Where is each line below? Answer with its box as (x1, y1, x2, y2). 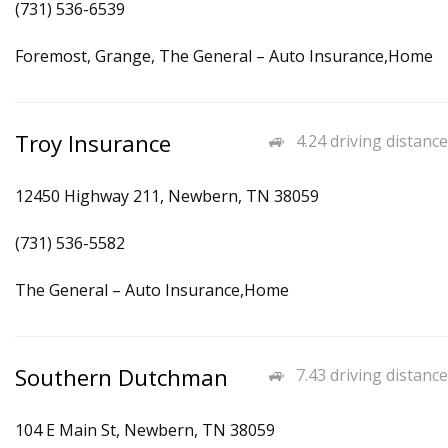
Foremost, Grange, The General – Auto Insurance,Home (15, 45, 433, 67)
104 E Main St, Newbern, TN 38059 (15, 419, 275, 441)
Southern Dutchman (15, 362, 228, 393)
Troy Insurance (15, 128, 171, 159)
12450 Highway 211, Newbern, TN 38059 (15, 185, 319, 207)
